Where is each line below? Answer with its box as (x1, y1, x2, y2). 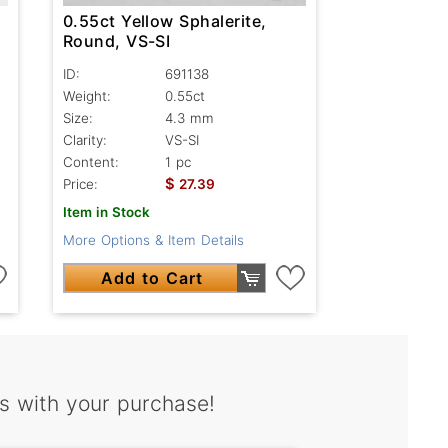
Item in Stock (62, 204, 150, 221)
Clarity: (62, 132, 107, 149)
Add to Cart (100, 268, 203, 289)
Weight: (62, 88, 111, 105)
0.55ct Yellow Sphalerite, (62, 11, 267, 32)
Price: (62, 176, 98, 193)
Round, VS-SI (62, 31, 171, 52)
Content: (62, 154, 119, 171)
